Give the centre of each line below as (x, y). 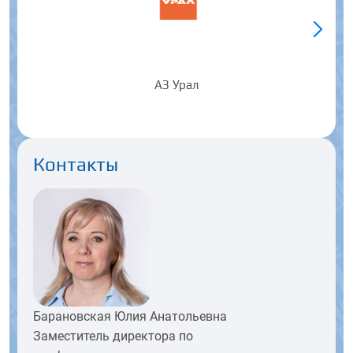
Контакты (76, 164)
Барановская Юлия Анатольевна (130, 316)
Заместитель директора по (113, 336)
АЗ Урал (176, 84)
